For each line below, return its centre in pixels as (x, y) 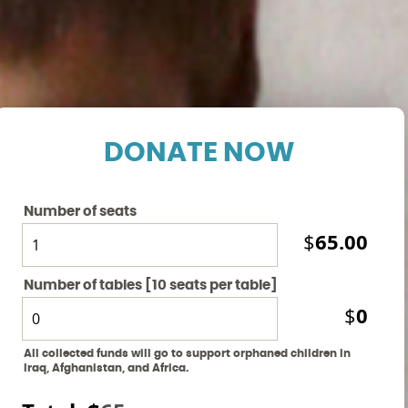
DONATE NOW (199, 153)
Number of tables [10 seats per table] (151, 285)
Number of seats (80, 211)
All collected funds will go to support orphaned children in (187, 353)
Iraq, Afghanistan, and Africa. (106, 367)
